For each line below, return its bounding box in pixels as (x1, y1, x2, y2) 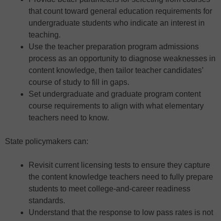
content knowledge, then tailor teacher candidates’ (29, 66, 203, 75)
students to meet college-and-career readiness (29, 184, 190, 193)
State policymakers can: (5, 137, 88, 146)
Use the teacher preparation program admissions (29, 42, 199, 51)
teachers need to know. (29, 113, 109, 122)
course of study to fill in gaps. (29, 78, 129, 87)
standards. (29, 196, 65, 205)
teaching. (29, 31, 61, 39)
